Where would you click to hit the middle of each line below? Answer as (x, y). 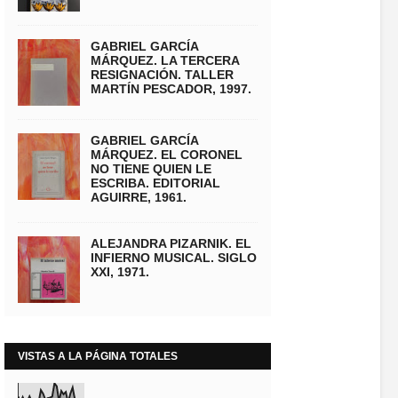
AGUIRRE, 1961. (139, 197)
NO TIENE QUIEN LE (151, 169)
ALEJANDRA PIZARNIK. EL (171, 243)
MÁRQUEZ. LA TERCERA (165, 60)
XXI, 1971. (120, 272)
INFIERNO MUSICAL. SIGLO (174, 258)
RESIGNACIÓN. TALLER (162, 75)
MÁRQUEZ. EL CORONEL (167, 155)
